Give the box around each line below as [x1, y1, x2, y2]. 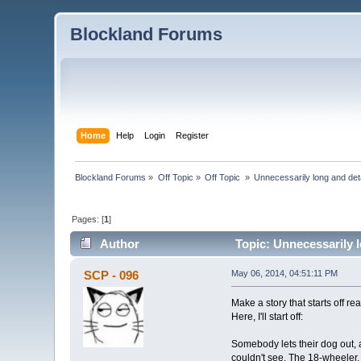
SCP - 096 [83, 268, 139, 283]
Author [99, 237, 139, 251]
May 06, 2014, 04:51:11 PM [230, 268, 338, 279]
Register [175, 130, 209, 140]
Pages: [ [72, 214, 105, 224]
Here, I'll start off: [230, 311, 303, 323]
